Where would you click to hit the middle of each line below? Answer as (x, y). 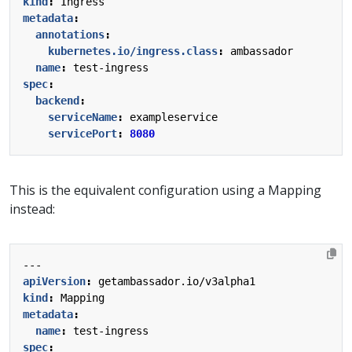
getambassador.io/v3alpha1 (177, 281)
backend (57, 100)
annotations (70, 34)
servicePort (82, 133)
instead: (32, 209)
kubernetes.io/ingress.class (133, 51)
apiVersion (54, 281)
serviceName (82, 117)
